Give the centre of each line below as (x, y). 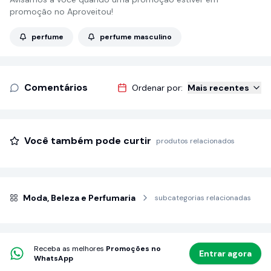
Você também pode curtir (88, 141)
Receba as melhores (69, 249)
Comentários (56, 87)
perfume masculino (136, 37)
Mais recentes (218, 88)
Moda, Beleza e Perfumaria (79, 198)
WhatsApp (54, 258)
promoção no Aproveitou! (61, 11)
